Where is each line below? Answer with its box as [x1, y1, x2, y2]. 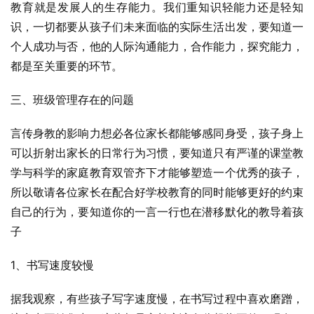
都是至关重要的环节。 [11, 59, 123, 73]
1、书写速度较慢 [11, 258, 94, 272]
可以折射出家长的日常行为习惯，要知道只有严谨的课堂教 [11, 146, 303, 160]
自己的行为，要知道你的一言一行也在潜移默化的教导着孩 [11, 205, 303, 219]
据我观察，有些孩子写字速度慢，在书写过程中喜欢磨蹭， [11, 292, 303, 306]
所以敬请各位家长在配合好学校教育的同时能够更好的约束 [11, 185, 303, 199]
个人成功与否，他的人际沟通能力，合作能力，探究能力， [11, 39, 303, 53]
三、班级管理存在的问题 [11, 93, 134, 107]
